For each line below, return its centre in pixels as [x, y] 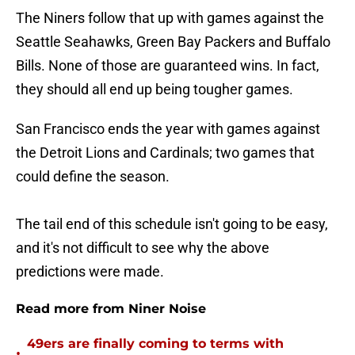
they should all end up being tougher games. [155, 90]
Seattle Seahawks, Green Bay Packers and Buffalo [173, 42]
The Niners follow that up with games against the [170, 18]
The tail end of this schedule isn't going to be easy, [172, 224]
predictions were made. [90, 272]
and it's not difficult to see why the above [143, 248]
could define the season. [93, 177]
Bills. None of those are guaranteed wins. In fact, [168, 66]
